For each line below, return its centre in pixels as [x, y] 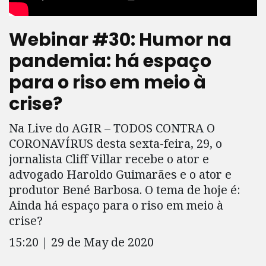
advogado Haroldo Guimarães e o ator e [120, 174]
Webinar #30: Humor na [120, 40]
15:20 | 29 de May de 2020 [81, 242]
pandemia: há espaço [110, 61]
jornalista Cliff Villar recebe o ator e [109, 159]
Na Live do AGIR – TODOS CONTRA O [112, 128]
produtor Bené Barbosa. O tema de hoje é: [125, 190]
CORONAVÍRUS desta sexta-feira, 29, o [115, 143]
